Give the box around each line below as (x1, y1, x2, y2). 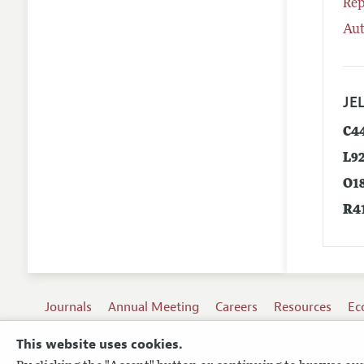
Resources (274, 298, 332, 315)
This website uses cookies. (16, 336, 182, 353)
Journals (45, 298, 93, 315)
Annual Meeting (108, 298, 200, 315)
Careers (215, 298, 258, 315)
